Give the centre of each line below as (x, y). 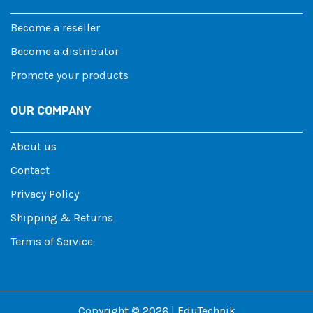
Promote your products (70, 75)
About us (34, 147)
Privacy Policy (45, 194)
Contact (30, 170)
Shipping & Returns (62, 218)
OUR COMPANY (51, 111)
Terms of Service (52, 242)
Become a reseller (55, 28)
